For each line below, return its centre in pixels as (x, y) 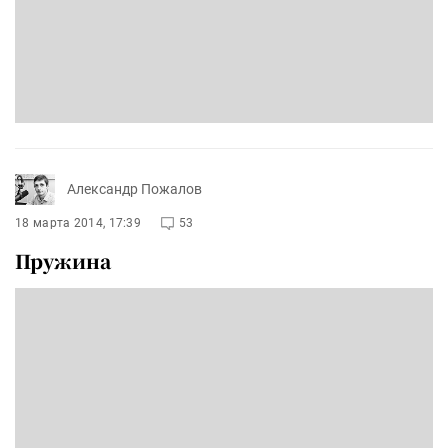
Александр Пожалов (134, 189)
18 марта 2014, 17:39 (78, 222)
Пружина (63, 260)
